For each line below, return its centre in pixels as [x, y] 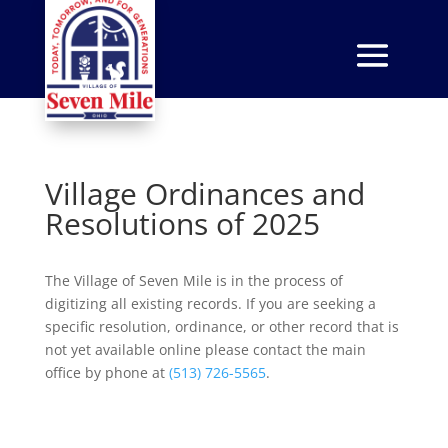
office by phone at [106, 372]
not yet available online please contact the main [205, 349]
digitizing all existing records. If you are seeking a [210, 303]
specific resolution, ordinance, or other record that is [221, 326]
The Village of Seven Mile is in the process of [193, 280]
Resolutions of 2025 [182, 223]
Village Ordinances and [204, 193]
